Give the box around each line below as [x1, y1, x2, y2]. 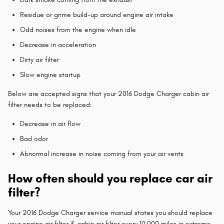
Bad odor [20, 134, 48, 143]
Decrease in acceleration [20, 40, 96, 49]
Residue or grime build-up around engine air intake [20, 10, 173, 19]
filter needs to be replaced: [8, 100, 92, 109]
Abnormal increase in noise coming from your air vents [20, 149, 183, 158]
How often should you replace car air [8, 170, 212, 186]
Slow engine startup [20, 70, 80, 79]
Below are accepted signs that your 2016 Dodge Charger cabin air [8, 89, 209, 98]
